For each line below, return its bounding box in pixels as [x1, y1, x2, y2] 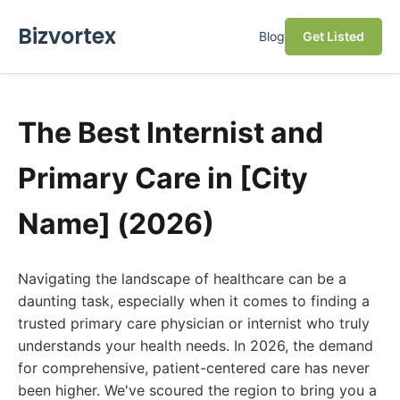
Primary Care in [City [18, 161, 308, 196]
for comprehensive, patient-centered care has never [18, 359, 370, 377]
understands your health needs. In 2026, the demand [18, 337, 373, 354]
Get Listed [303, 29, 364, 44]
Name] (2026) [18, 206, 214, 241]
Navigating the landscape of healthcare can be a [18, 270, 346, 287]
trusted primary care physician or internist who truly [18, 314, 370, 332]
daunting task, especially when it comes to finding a [18, 292, 370, 310]
